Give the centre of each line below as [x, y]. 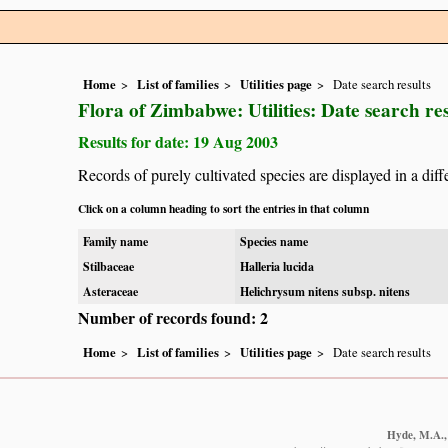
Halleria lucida [277, 266]
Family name [115, 241]
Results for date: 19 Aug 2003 [178, 142]
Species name [274, 241]
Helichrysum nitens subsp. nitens [325, 291]
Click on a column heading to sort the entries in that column [223, 208]
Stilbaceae [108, 266]
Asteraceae [110, 291]
